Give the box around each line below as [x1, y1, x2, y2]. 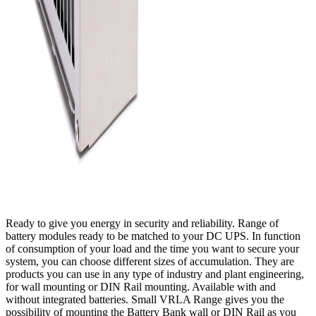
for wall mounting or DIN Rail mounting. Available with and [6, 281, 276, 293]
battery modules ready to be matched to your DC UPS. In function [6, 230, 300, 243]
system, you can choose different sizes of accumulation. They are [6, 255, 294, 268]
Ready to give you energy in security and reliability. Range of [6, 217, 279, 230]
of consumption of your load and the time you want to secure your [6, 243, 299, 255]
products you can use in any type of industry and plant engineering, [6, 268, 304, 281]
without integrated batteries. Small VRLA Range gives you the [6, 293, 284, 306]
